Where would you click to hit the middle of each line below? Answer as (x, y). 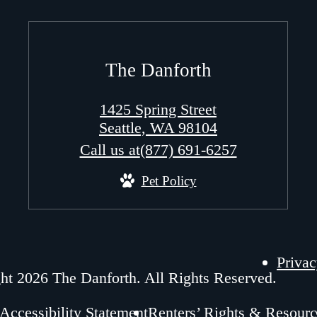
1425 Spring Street (158, 110)
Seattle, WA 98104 (158, 128)
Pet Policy (169, 181)
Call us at (110, 150)
